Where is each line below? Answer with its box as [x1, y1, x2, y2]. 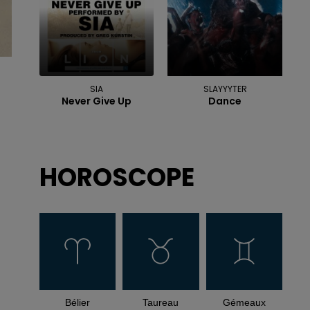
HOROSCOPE [39, 160, 194, 196]
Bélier [64, 296, 90, 308]
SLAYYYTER [203, 83, 247, 95]
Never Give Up [62, 94, 132, 109]
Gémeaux [222, 296, 266, 308]
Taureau [143, 296, 179, 308]
